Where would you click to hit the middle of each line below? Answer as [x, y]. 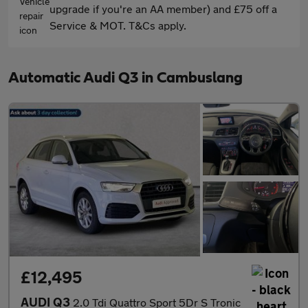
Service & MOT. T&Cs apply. [118, 25]
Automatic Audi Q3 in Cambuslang [125, 78]
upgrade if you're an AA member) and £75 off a [163, 9]
